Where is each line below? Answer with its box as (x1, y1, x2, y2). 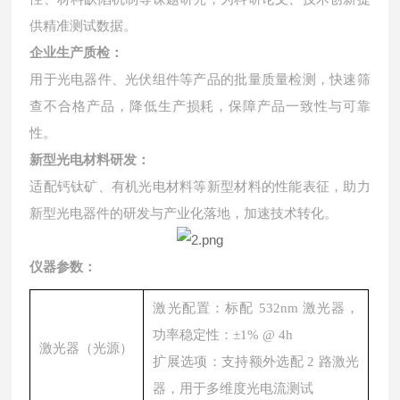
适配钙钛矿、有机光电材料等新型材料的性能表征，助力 (29, 179, 371, 194)
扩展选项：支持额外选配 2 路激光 (153, 354, 360, 369)
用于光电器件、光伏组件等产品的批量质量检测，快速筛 (29, 72, 371, 87)
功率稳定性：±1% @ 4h (153, 328, 294, 342)
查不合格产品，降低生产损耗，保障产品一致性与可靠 (29, 99, 371, 113)
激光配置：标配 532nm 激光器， (153, 301, 360, 315)
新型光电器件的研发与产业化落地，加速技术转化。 (29, 206, 338, 221)
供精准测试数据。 (29, 19, 137, 33)
